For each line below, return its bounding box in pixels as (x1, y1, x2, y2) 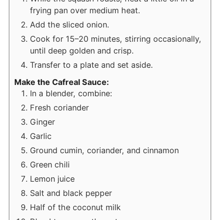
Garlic (29, 131, 52, 141)
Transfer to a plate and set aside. (29, 60, 153, 70)
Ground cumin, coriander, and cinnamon (29, 145, 179, 156)
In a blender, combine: (29, 88, 112, 99)
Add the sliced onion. (29, 20, 109, 30)
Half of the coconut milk (29, 202, 121, 213)
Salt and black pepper (29, 188, 112, 198)
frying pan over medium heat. (29, 5, 140, 16)
